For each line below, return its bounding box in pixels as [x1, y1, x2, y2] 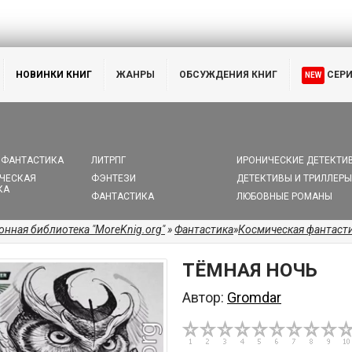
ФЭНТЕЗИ [91, 173, 137, 184]
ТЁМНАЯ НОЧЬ [182, 259, 317, 281]
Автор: [182, 289, 227, 306]
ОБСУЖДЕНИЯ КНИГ [179, 69, 277, 80]
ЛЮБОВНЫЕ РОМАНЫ [236, 191, 332, 202]
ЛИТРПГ [91, 155, 126, 166]
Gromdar [227, 289, 281, 306]
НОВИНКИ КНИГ [16, 69, 92, 80]
